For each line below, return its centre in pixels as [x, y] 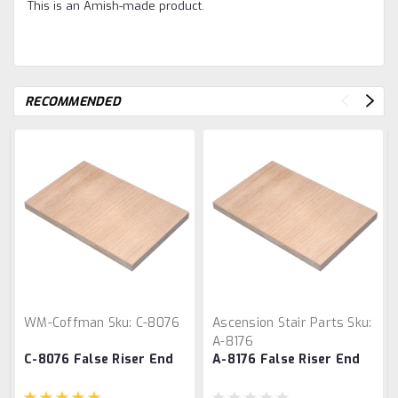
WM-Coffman [64, 323]
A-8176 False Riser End [287, 360]
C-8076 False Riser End [99, 360]
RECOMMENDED [73, 102]
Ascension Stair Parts [279, 323]
